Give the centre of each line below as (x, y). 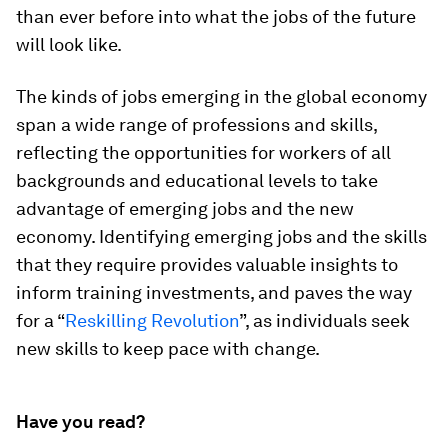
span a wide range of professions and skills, (196, 124)
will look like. (69, 44)
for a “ (40, 320)
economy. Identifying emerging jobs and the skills (221, 236)
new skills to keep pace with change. (168, 348)
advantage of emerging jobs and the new (185, 208)
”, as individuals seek (324, 320)
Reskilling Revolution (152, 320)
